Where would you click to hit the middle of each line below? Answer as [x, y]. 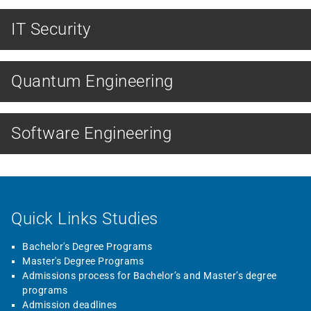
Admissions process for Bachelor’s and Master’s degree [150, 276]
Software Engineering [91, 133]
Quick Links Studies [85, 219]
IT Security [51, 29]
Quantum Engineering [92, 81]
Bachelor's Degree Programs [87, 247]
